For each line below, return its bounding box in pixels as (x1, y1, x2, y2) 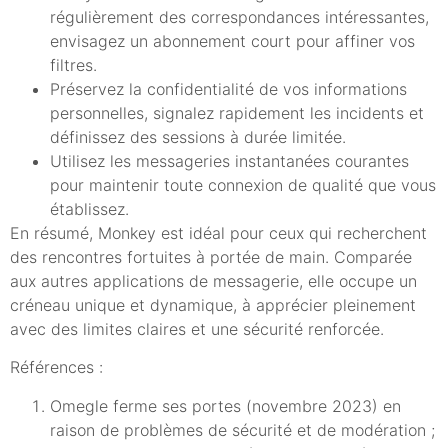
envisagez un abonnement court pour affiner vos (50, 30, 415, 51)
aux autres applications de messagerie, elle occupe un (10, 270, 417, 291)
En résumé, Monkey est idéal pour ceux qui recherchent (10, 222, 427, 243)
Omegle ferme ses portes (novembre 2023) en (50, 395, 401, 416)
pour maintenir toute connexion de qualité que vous (50, 174, 436, 195)
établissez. (50, 198, 129, 219)
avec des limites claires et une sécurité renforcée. (10, 318, 384, 339)
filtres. (50, 54, 97, 75)
